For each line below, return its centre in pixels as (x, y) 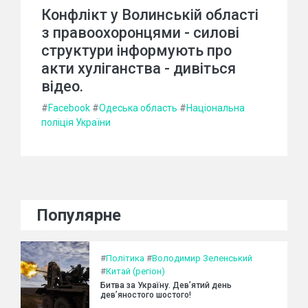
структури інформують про (136, 50)
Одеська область (138, 108)
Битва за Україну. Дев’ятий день (166, 285)
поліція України (76, 122)
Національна (216, 108)
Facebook (69, 108)
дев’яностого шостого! (146, 295)
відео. (62, 86)
